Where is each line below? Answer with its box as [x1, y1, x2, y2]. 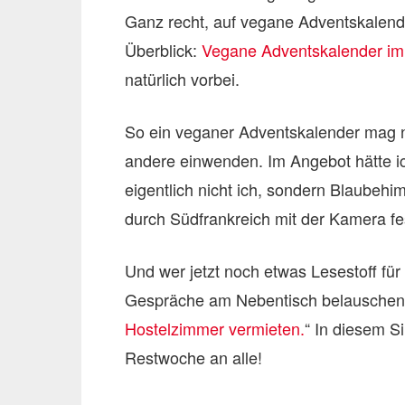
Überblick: [125, 38, 202, 61]
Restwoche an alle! [125, 345, 262, 369]
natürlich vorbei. [125, 67, 240, 90]
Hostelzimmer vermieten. [125, 316, 305, 340]
